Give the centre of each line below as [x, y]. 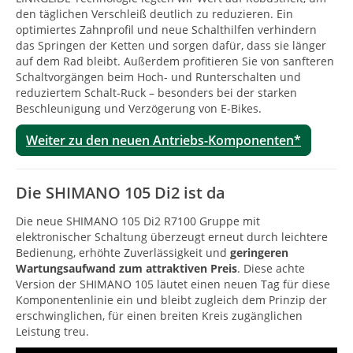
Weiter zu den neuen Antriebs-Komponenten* [163, 140]
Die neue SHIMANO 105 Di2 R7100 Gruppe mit [138, 221]
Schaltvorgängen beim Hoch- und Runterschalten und [158, 76]
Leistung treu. [52, 331]
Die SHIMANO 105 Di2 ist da [121, 192]
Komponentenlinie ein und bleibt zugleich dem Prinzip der [171, 299]
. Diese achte [271, 268]
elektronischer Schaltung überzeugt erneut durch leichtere [172, 236]
